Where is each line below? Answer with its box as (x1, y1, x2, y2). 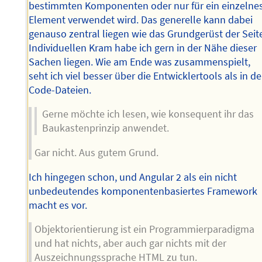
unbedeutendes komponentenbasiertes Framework (29, 184, 258, 198)
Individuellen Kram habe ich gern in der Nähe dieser (29, 41, 257, 54)
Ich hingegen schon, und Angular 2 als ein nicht (29, 170, 237, 184)
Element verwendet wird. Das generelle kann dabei (29, 13, 253, 26)
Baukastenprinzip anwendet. (42, 122, 170, 135)
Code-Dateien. (29, 83, 92, 96)
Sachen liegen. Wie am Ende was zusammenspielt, (29, 55, 251, 68)
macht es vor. (29, 198, 88, 212)
